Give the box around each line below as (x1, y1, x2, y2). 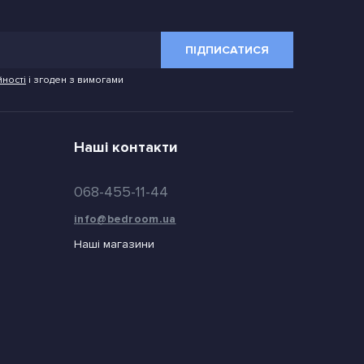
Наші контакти (74, 138, 178, 157)
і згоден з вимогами (26, 74, 123, 87)
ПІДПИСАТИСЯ (185, 43, 269, 58)
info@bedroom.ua (74, 212, 176, 227)
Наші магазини (74, 237, 154, 252)
